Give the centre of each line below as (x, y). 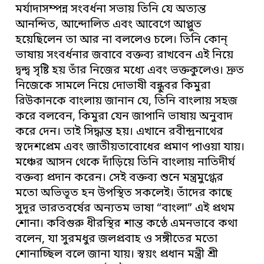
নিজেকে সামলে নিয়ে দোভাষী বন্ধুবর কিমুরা (113, 87)
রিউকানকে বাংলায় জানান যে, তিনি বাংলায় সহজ (127, 102)
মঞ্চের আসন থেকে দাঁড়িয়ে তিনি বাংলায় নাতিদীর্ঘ (126, 163)
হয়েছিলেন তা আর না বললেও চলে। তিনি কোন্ (122, 41)
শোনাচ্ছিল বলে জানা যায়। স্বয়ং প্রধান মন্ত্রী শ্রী (117, 255)
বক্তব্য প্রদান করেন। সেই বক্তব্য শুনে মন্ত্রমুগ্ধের (120, 179)
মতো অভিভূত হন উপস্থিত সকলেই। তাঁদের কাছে (124, 194)
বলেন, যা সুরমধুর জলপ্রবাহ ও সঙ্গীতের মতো (117, 240)
